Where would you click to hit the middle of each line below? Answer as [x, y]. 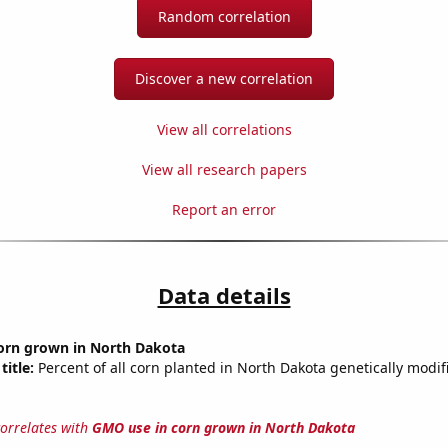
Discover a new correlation [224, 79]
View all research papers [224, 170]
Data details [224, 295]
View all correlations [224, 130]
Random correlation [224, 17]
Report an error [224, 210]
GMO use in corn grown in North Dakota [223, 428]
